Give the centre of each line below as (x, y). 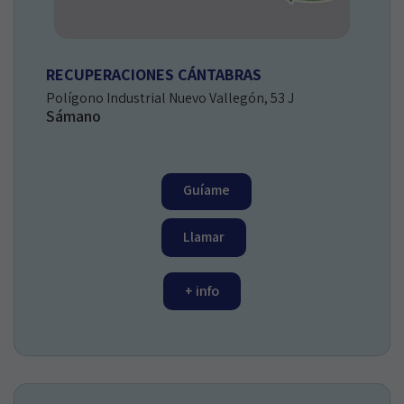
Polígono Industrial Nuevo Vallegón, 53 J (170, 97)
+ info (202, 290)
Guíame (207, 189)
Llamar (204, 236)
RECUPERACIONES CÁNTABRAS (154, 74)
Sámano (73, 115)
